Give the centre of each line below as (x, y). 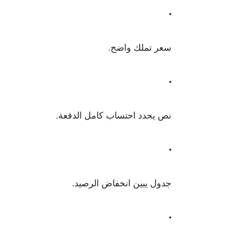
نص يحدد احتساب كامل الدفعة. (114, 116)
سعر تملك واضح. (140, 48)
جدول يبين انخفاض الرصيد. (122, 183)
